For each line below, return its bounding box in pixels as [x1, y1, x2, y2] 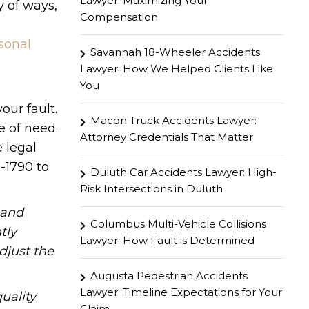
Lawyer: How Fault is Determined [80, 234, 255, 247]
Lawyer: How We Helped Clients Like [80, 62, 273, 75]
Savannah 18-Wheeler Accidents [90, 46, 260, 59]
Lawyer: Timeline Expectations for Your [80, 286, 282, 299]
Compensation [80, 10, 158, 23]
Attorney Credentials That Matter [80, 130, 253, 143]
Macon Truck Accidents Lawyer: [90, 114, 257, 127]
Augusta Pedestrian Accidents [90, 269, 248, 282]
